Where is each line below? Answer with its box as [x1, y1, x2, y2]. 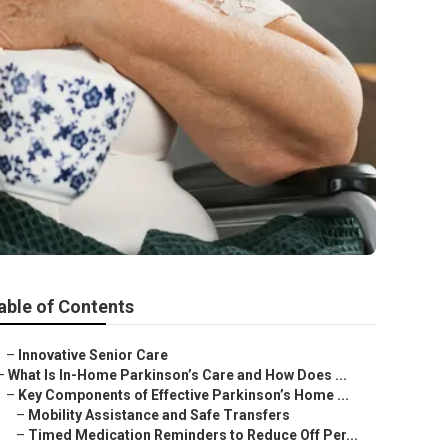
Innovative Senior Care [18, 347, 168, 363]
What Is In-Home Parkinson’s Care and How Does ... [8, 367, 347, 383]
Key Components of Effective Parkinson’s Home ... [18, 387, 349, 403]
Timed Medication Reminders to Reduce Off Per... [28, 427, 358, 443]
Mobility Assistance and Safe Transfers [28, 407, 290, 423]
